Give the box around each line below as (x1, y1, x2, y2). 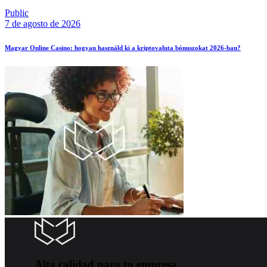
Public (5, 7, 29, 18)
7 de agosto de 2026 (5, 18, 80, 29)
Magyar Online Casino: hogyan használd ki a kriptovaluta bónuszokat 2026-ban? (5, 44, 241, 51)
